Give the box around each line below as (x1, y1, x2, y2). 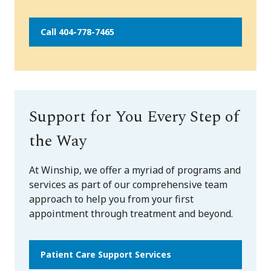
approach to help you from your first (29, 192, 194, 206)
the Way (29, 129, 87, 154)
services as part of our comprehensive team (29, 178, 227, 192)
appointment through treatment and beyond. (29, 207, 233, 221)
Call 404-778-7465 (41, 26, 114, 38)
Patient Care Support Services (41, 249, 171, 261)
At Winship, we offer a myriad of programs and (29, 163, 241, 177)
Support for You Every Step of (29, 105, 240, 129)
